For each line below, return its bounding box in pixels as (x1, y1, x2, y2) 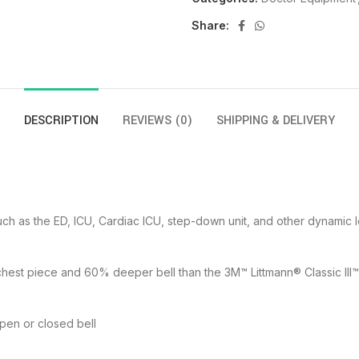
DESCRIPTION (24, 112, 99, 130)
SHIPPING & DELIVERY (216, 112, 335, 130)
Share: (192, 18, 229, 32)
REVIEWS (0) (123, 112, 192, 130)
